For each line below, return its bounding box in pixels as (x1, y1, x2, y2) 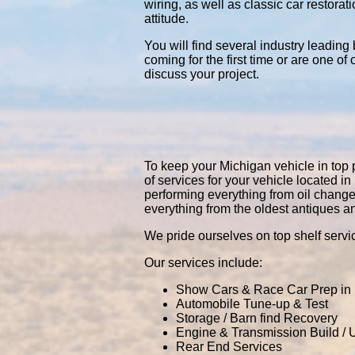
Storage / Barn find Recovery (176, 311, 338, 325)
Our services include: (144, 256, 262, 269)
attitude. (144, 12, 189, 25)
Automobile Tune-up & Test (176, 297, 328, 311)
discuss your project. (144, 67, 259, 81)
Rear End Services (176, 340, 282, 353)
